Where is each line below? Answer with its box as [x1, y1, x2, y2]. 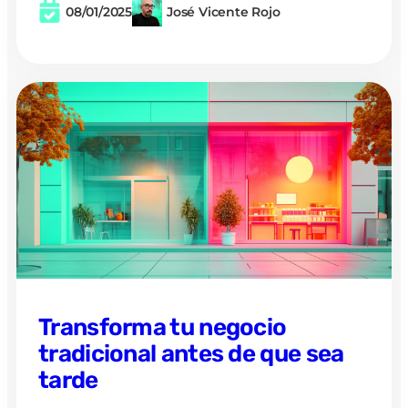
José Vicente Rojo [167, 3, 280, 20]
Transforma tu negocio [38, 312, 287, 342]
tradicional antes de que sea [38, 339, 344, 368]
